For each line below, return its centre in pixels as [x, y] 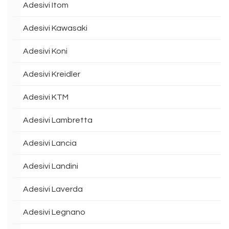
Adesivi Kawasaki [55, 28]
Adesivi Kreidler [52, 74]
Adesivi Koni [45, 51]
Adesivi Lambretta [58, 120]
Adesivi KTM [46, 97]
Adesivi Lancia [50, 143]
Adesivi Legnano [54, 212]
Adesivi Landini [51, 166]
